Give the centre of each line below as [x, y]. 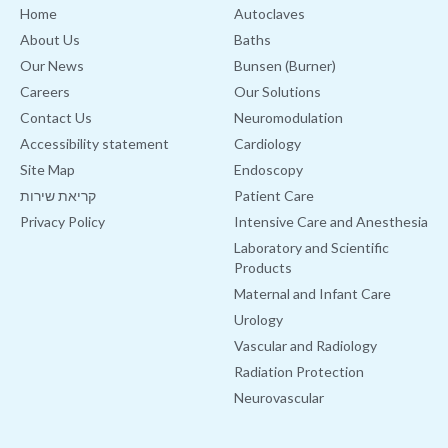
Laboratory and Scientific [311, 248]
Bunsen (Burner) [285, 66]
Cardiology [267, 144]
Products [263, 268]
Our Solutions [277, 92]
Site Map [47, 170]
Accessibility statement [94, 144]
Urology [258, 320]
